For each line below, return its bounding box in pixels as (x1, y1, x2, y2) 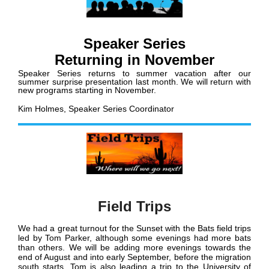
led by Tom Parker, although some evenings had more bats (18, 233, 251, 243)
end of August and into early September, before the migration (18, 252, 251, 262)
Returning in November (55, 52, 214, 68)
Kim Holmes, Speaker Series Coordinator (18, 104, 174, 114)
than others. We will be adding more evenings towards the (18, 243, 251, 253)
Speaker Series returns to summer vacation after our (18, 68, 251, 79)
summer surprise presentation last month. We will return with (18, 77, 251, 87)
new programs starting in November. (18, 85, 156, 95)
